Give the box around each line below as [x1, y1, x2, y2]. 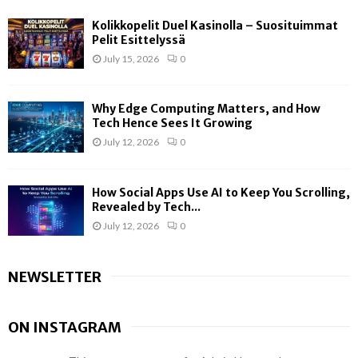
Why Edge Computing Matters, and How [92, 101, 320, 117]
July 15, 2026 [103, 52, 159, 65]
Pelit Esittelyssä [92, 32, 185, 47]
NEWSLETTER [8, 267, 101, 286]
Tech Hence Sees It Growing [92, 116, 253, 131]
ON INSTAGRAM [8, 317, 121, 336]
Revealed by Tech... [92, 199, 201, 214]
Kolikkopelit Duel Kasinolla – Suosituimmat [92, 18, 338, 33]
